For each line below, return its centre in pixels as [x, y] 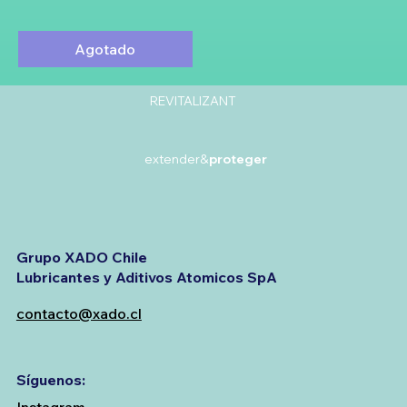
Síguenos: [50, 380]
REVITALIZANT [194, 101]
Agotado [105, 49]
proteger [238, 158]
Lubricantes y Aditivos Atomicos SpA [146, 277]
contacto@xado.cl [79, 314]
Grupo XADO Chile [81, 257]
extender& [177, 158]
